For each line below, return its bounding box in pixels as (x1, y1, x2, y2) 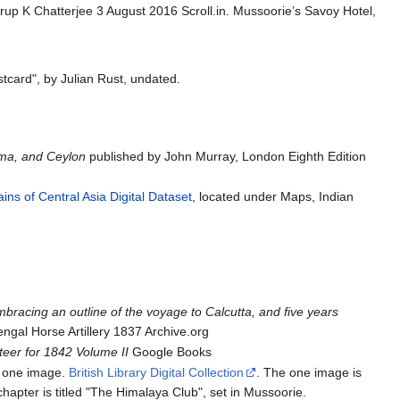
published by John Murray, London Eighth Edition (86, 149, 367, 164)
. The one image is (256, 365, 362, 380)
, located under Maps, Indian (192, 189, 354, 204)
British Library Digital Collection (69, 365, 245, 380)
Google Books (129, 345, 212, 359)
